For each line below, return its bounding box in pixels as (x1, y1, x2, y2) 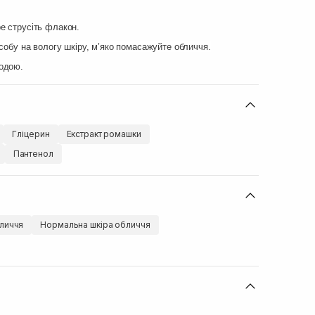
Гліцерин (12, 129, 50, 139)
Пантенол (13, 148, 53, 159)
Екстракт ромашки (66, 129, 141, 139)
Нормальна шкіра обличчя (40, 219, 150, 230)
